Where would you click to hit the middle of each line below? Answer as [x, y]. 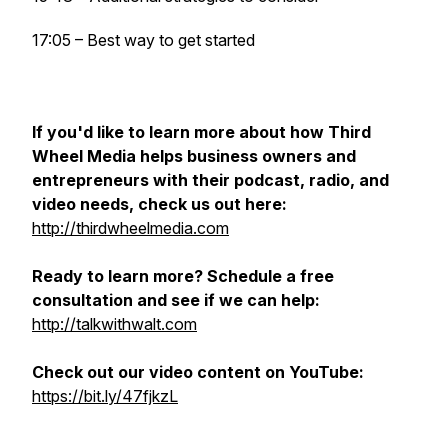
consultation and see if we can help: [176, 300]
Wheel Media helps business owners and [194, 156]
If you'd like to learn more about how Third [201, 132]
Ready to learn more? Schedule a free [183, 276]
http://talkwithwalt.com [114, 324]
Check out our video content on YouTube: [198, 372]
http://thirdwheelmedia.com [130, 228]
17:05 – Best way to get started [143, 40]
